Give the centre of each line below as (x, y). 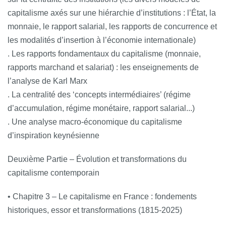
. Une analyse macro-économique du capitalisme (95, 122)
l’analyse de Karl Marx (47, 81)
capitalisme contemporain (54, 173)
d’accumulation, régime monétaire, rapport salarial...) (101, 108)
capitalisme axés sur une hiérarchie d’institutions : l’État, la (112, 13)
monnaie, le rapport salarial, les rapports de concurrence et (112, 26)
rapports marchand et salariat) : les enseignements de (103, 67)
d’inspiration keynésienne (53, 135)
